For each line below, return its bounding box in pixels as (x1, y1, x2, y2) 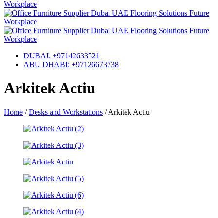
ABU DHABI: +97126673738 (23, 60, 119, 69)
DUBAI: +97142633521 (23, 52, 100, 60)
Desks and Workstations (29, 108, 103, 116)
